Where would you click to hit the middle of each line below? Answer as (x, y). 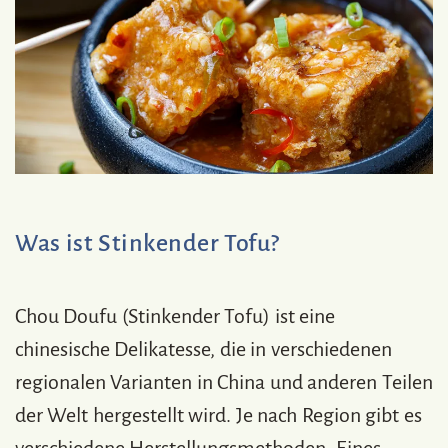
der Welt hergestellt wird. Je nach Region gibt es (218, 414)
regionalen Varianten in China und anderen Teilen (224, 381)
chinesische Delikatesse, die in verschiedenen (203, 348)
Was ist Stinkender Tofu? (147, 242)
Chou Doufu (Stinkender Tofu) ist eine (175, 315)
